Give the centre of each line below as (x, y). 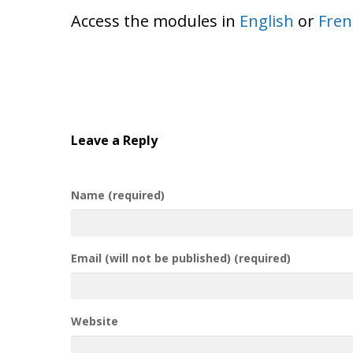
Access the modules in (156, 20)
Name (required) (118, 195)
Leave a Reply (114, 140)
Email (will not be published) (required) (181, 258)
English (267, 20)
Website (95, 321)
